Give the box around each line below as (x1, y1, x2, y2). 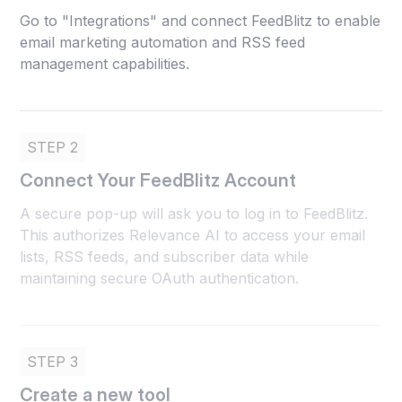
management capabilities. (20, 54, 190, 73)
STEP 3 (27, 352, 79, 371)
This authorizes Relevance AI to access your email (20, 225, 366, 244)
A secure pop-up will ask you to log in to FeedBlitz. (20, 204, 369, 223)
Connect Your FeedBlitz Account (20, 169, 297, 191)
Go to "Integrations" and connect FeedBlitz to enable (20, 11, 381, 30)
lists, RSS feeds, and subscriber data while (20, 247, 310, 266)
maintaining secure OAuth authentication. (20, 268, 300, 287)
